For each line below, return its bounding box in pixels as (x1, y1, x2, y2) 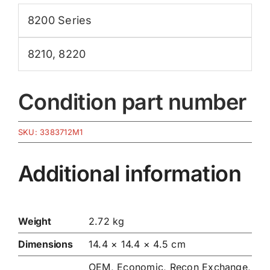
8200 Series (27, 13, 92, 27)
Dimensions (17, 238, 73, 251)
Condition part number (17, 88, 246, 115)
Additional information (17, 160, 242, 187)
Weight (17, 215, 51, 228)
